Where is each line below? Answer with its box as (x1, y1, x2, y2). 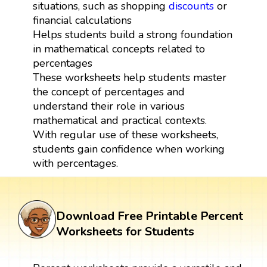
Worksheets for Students (56, 223, 194, 240)
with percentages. (32, 156, 118, 170)
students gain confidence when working (32, 141, 225, 156)
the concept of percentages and (32, 84, 185, 99)
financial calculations (32, 13, 132, 27)
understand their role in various (32, 98, 185, 113)
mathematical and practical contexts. (32, 113, 207, 128)
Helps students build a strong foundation (32, 27, 232, 42)
